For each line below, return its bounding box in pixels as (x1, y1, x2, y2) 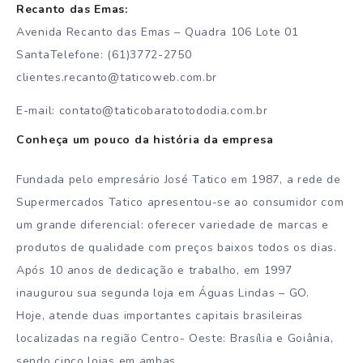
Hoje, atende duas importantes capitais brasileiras (16, 307, 304, 323)
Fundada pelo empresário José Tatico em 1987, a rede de (16, 171, 341, 187)
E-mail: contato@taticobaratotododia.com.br (16, 103, 268, 119)
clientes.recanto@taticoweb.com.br (16, 70, 218, 86)
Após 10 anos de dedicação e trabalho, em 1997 (16, 262, 293, 278)
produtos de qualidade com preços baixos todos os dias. (16, 239, 337, 255)
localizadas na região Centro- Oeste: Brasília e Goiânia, (16, 330, 334, 346)
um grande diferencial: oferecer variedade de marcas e (16, 216, 330, 233)
